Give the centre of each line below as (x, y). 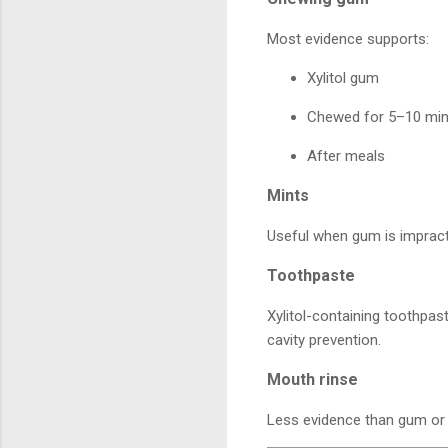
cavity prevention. (324, 340)
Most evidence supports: (348, 39)
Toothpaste (311, 276)
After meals (346, 156)
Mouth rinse (312, 380)
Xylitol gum (343, 78)
